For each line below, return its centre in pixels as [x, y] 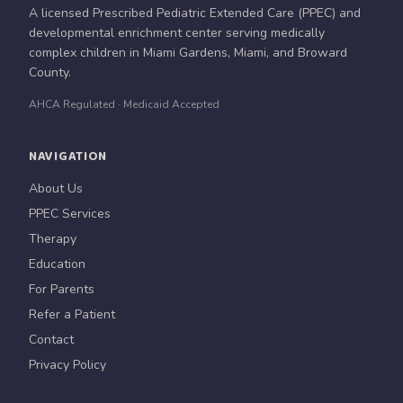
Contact [51, 340]
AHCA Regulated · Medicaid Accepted [124, 104]
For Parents [62, 289]
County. [50, 72]
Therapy [53, 239]
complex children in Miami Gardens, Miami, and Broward [188, 53]
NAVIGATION [68, 157]
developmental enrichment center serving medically [177, 33]
